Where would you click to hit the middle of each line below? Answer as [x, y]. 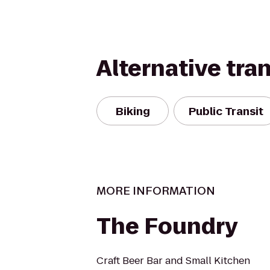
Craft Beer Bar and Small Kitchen [173, 261]
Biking [133, 111]
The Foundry [167, 226]
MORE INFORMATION [156, 191]
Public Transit [226, 111]
